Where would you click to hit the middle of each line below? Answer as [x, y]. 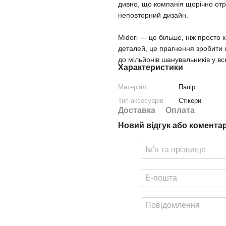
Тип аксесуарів [141, 101]
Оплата [180, 110]
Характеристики [151, 67]
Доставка [137, 110]
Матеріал [132, 87]
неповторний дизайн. [153, 15]
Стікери [190, 101]
